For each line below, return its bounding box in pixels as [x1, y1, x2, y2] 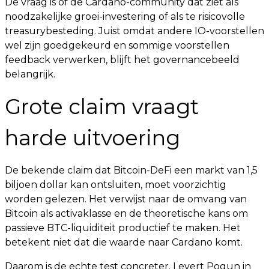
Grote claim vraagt [5, 94, 199, 119]
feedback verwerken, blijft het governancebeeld [5, 54, 240, 65]
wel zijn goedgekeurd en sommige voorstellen [5, 40, 229, 51]
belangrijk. [5, 68, 55, 80]
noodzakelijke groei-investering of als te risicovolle [5, 11, 245, 22]
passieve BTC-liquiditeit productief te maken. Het [5, 222, 241, 234]
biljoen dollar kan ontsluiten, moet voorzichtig [5, 179, 226, 190]
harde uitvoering [5, 125, 180, 151]
